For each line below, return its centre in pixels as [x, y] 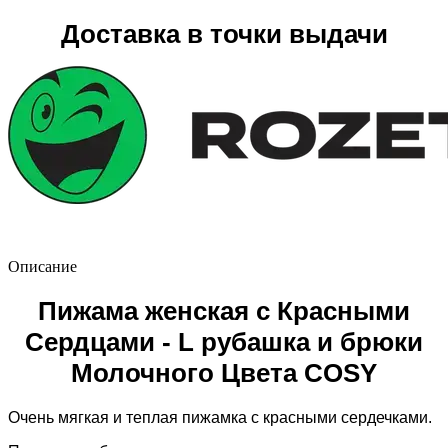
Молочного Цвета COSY [224, 372]
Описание [42, 266]
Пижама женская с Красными [224, 310]
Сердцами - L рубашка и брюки [224, 341]
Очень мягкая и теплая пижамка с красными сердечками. [220, 417]
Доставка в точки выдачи [224, 33]
